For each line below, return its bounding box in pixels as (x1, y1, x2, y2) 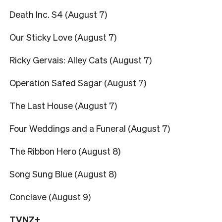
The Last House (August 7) (9, 99, 117, 111)
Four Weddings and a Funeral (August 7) (9, 122, 170, 134)
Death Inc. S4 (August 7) (9, 8, 107, 20)
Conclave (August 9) (9, 190, 91, 202)
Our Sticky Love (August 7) (9, 31, 116, 43)
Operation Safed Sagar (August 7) (9, 76, 146, 88)
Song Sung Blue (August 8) (9, 167, 116, 179)
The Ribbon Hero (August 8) (9, 145, 120, 157)
